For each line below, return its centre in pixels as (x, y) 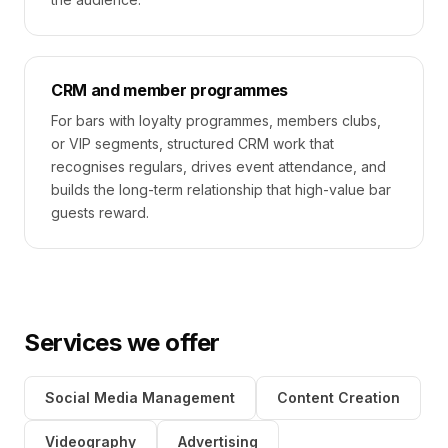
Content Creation (338, 397)
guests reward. (100, 212)
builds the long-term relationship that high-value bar (221, 189)
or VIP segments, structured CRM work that (192, 143)
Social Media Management (140, 397)
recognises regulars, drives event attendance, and (218, 166)
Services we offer (122, 342)
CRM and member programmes (169, 90)
